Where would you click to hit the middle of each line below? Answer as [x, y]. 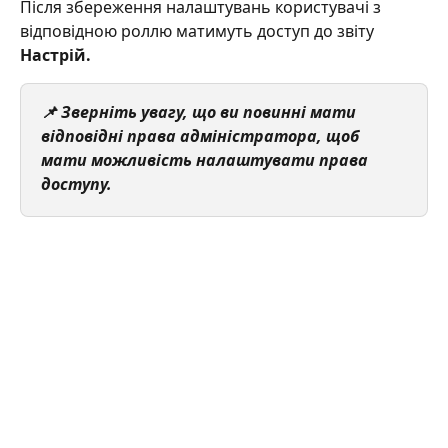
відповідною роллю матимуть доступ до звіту [199, 30]
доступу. [76, 183]
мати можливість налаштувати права [206, 159]
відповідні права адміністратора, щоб [202, 135]
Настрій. [55, 54]
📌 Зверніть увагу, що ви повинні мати [200, 111]
